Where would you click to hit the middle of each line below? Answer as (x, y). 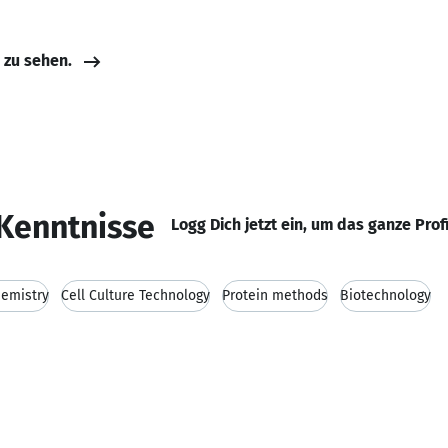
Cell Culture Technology (135, 295)
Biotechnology (385, 295)
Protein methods (275, 295)
